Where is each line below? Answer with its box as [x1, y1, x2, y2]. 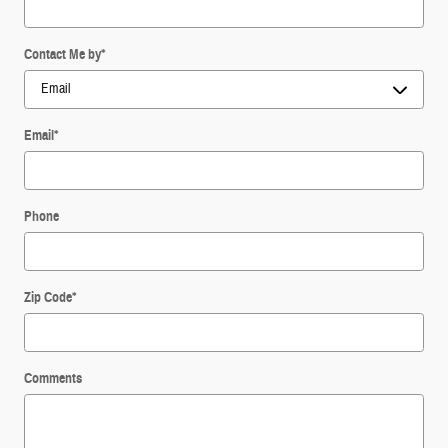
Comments [24, 370, 82, 388]
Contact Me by [24, 46, 101, 64]
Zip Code [24, 289, 72, 307]
